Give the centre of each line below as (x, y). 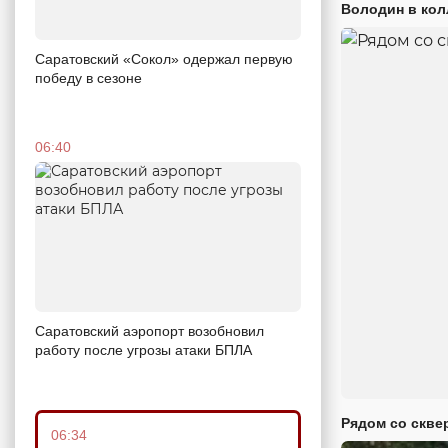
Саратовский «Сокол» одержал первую (164, 59)
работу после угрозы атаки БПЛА (143, 349)
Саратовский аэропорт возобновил (149, 330)
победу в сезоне (88, 78)
